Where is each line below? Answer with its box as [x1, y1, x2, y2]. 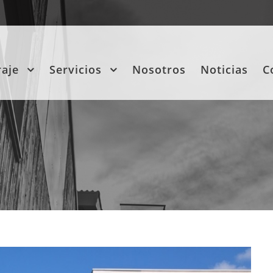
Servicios [49, 62, 102, 77]
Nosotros [132, 62, 186, 77]
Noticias [200, 62, 248, 77]
